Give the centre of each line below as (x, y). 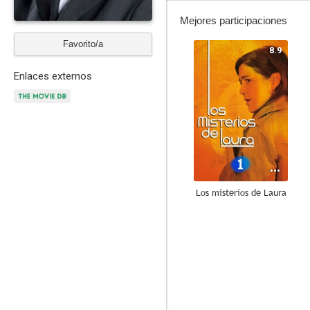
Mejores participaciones (234, 20)
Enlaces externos (53, 76)
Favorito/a (83, 44)
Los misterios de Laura (241, 192)
